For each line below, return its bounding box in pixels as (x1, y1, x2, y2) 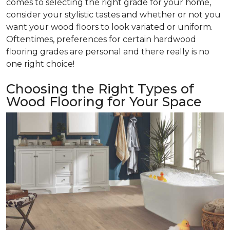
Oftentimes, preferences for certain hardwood (6, 34, 196, 44)
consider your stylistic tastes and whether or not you (6, 9, 221, 20)
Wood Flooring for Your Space (6, 93, 202, 109)
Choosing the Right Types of (6, 81, 194, 97)
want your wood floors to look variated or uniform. (6, 22, 213, 32)
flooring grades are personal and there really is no (6, 46, 209, 56)
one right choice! (6, 59, 74, 69)
